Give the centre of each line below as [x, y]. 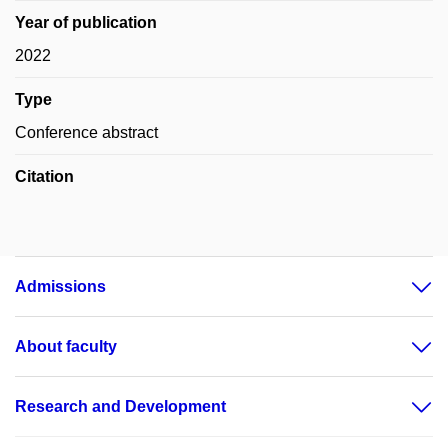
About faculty [66, 346]
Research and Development [120, 406]
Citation [44, 176]
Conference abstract [86, 132]
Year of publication [86, 22]
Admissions [60, 286]
